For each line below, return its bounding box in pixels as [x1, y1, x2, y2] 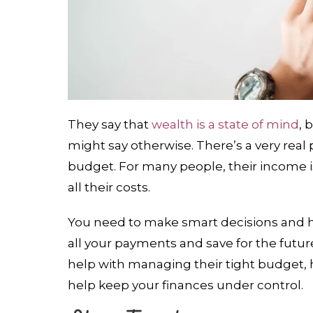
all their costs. [67, 180, 150, 195]
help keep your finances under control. [67, 278, 303, 293]
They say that [67, 117, 152, 132]
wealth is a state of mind [151, 117, 299, 132]
